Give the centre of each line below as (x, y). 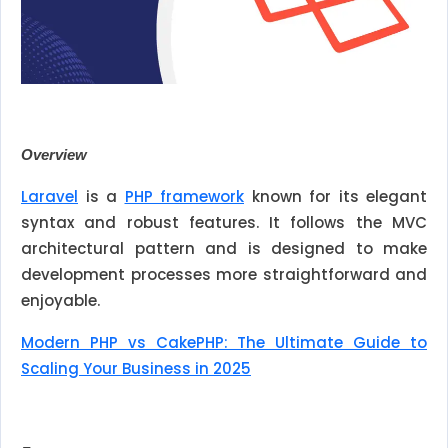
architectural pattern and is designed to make (224, 249)
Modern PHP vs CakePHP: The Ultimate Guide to (224, 343)
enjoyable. (60, 301)
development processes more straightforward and (224, 275)
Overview (54, 155)
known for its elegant (335, 197)
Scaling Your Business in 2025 (136, 369)
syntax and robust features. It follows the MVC (224, 223)
